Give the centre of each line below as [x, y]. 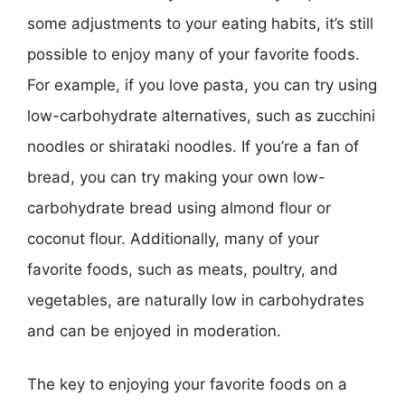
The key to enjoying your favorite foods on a [187, 384]
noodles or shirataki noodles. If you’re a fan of [193, 146]
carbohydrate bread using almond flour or [179, 207]
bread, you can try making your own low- [176, 177]
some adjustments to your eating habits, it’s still [200, 23]
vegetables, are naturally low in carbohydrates [196, 300]
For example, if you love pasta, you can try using [202, 85]
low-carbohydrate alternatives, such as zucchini [201, 115]
